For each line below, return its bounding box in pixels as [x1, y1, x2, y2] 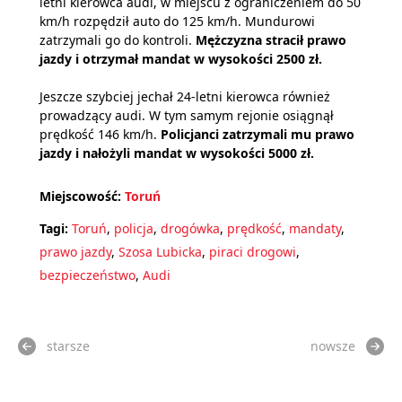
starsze [47, 337, 90, 354]
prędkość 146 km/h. [39, 126, 161, 143]
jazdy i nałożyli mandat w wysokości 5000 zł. [39, 144, 314, 162]
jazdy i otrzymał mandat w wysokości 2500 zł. [39, 50, 322, 67]
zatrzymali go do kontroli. [39, 31, 196, 48]
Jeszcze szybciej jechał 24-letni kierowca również [39, 88, 330, 105]
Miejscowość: [39, 188, 121, 205]
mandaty [289, 220, 341, 237]
